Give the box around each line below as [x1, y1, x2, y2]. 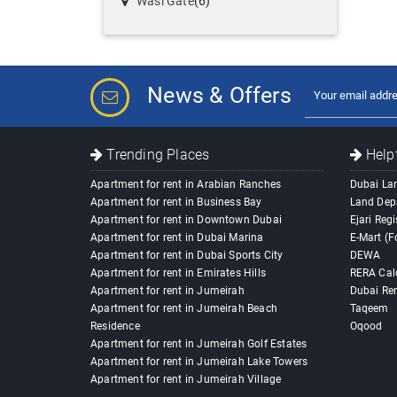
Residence [90, 320, 140, 333]
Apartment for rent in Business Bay [90, 196, 262, 209]
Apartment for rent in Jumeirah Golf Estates [90, 338, 307, 351]
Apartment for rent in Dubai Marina [90, 231, 264, 245]
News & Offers [147, 82, 292, 109]
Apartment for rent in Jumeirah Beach [90, 302, 278, 315]
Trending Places [103, 146, 210, 164]
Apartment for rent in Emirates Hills [90, 267, 267, 280]
